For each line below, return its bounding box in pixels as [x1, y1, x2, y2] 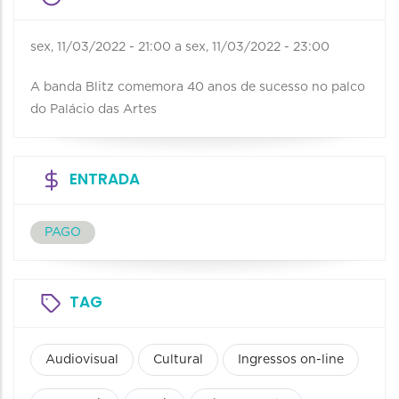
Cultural [153, 353, 203, 366]
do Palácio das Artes [30, 102, 157, 116]
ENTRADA [69, 167, 140, 190]
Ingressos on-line [238, 353, 344, 366]
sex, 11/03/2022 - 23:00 [185, 40, 330, 53]
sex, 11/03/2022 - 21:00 [30, 40, 171, 53]
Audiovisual [45, 353, 118, 366]
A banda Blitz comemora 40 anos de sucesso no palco [30, 80, 365, 94]
